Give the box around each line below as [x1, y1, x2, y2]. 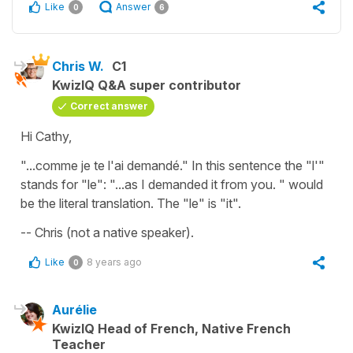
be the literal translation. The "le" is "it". [20, 195, 244, 212]
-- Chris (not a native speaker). [20, 225, 197, 241]
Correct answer [70, 100, 148, 113]
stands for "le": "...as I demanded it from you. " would [20, 176, 323, 193]
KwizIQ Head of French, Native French [52, 321, 291, 337]
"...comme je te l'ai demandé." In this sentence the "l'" [20, 158, 325, 174]
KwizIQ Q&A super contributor [52, 77, 241, 94]
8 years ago [87, 256, 142, 269]
